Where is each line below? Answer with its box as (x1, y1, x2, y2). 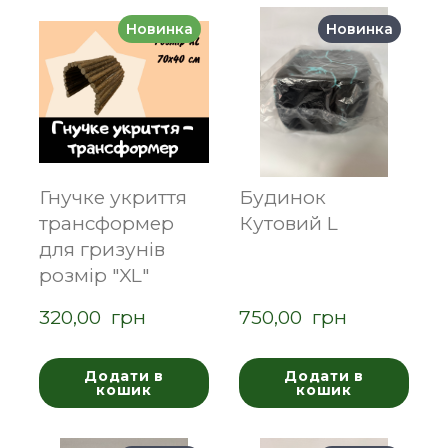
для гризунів (39, 237, 165, 261)
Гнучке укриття (39, 185, 187, 209)
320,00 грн (39, 305, 146, 329)
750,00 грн (239, 305, 347, 329)
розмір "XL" (39, 263, 149, 287)
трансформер (39, 211, 174, 235)
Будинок (239, 185, 326, 209)
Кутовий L (239, 211, 338, 235)
